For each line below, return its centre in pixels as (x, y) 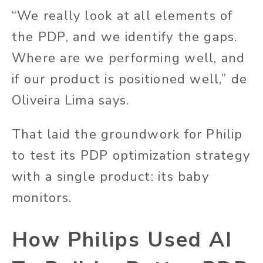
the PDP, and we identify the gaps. (125, 37)
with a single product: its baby (110, 176)
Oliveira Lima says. (71, 100)
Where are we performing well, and (129, 58)
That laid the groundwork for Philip (127, 134)
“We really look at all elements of (122, 16)
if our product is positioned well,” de (130, 79)
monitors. (42, 198)
